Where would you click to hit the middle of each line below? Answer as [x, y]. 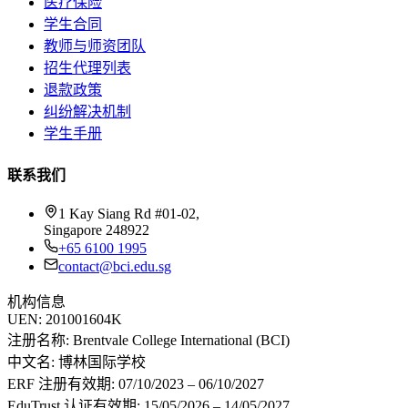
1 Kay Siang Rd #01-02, [129, 213]
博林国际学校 [100, 362]
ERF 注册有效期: [61, 383]
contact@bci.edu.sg [115, 266]
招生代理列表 [87, 68]
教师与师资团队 [95, 46]
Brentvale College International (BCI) [179, 340]
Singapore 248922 [97, 229]
